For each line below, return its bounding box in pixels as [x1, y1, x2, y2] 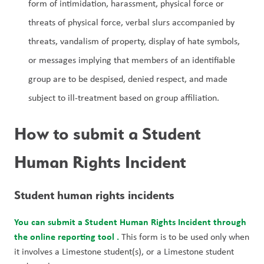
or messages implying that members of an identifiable [28, 54, 235, 66]
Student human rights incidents [14, 188, 174, 202]
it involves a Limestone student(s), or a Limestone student [14, 245, 234, 258]
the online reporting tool [14, 230, 117, 243]
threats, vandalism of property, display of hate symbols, [28, 35, 240, 47]
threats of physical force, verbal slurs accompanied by [28, 16, 235, 28]
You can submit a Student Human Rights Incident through [14, 215, 246, 228]
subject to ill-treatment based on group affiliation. [28, 91, 219, 104]
